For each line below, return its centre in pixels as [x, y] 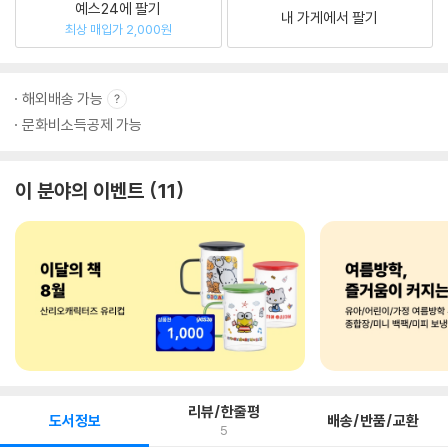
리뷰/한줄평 [223, 411]
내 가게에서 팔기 [330, 17]
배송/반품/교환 [373, 420]
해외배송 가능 [62, 98]
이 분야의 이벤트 [79, 190]
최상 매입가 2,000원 [118, 28]
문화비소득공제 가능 [82, 124]
